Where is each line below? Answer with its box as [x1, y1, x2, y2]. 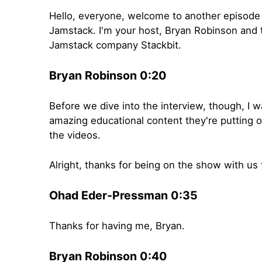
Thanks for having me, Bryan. [49, 220, 185, 232]
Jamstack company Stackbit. [49, 39, 181, 51]
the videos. [49, 129, 101, 142]
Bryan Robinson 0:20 [49, 68, 167, 83]
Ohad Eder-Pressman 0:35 [49, 188, 198, 203]
